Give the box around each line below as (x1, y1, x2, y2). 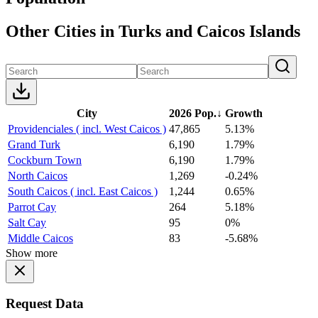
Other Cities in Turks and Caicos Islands (6, 21, 300, 40)
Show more (6, 246, 57, 259)
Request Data (6, 296, 84, 312)
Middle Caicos (8, 231, 73, 244)
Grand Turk (8, 138, 60, 150)
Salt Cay (8, 216, 46, 229)
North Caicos (8, 169, 67, 182)
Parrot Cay (8, 200, 56, 213)
